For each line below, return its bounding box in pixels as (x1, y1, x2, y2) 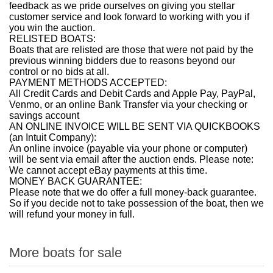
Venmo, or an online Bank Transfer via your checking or (9, 99, 247, 110)
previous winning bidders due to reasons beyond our (9, 55, 235, 66)
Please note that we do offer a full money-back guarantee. (9, 187, 257, 197)
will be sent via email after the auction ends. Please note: (9, 154, 253, 165)
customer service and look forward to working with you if (9, 12, 249, 22)
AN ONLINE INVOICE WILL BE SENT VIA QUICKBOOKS (9, 121, 260, 132)
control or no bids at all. (9, 66, 109, 77)
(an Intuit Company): (9, 132, 96, 143)
